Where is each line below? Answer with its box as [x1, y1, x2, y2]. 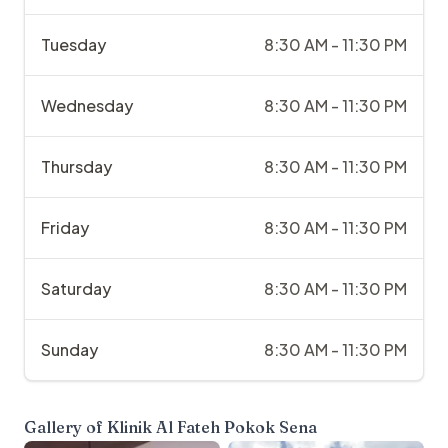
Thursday [41, 156, 112, 178]
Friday [41, 217, 89, 239]
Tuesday [41, 34, 106, 56]
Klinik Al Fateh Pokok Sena [107, 417, 317, 438]
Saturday [41, 278, 111, 300]
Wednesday [41, 95, 133, 117]
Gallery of [24, 417, 107, 438]
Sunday [41, 339, 98, 361]
